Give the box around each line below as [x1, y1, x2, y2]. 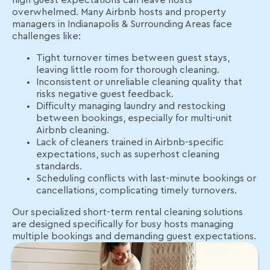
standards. [36, 162, 82, 171]
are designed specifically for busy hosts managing [12, 219, 233, 229]
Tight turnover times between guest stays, [36, 53, 230, 63]
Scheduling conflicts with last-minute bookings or [36, 174, 256, 183]
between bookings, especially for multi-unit [36, 113, 232, 123]
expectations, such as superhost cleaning [36, 149, 219, 159]
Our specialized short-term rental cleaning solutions [12, 207, 243, 217]
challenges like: [12, 31, 81, 41]
